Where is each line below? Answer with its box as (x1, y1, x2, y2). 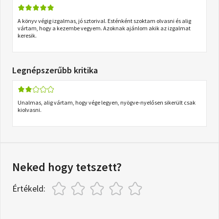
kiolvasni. (18, 106, 42, 113)
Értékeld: (12, 182, 45, 194)
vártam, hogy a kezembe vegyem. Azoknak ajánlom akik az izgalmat (18, 24, 191, 32)
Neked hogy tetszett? (12, 159, 122, 175)
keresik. (18, 31, 37, 39)
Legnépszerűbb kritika (12, 64, 98, 76)
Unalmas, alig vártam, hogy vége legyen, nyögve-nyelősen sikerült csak (18, 98, 196, 106)
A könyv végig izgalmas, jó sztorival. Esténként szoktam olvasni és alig (18, 17, 191, 24)
